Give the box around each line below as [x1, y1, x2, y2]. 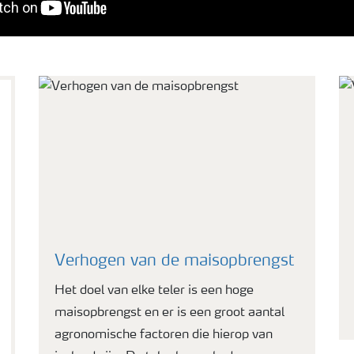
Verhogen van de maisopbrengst [55, 254, 294, 269]
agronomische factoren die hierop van [55, 329, 273, 341]
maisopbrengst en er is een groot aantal [55, 307, 284, 319]
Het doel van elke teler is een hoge [55, 284, 254, 297]
